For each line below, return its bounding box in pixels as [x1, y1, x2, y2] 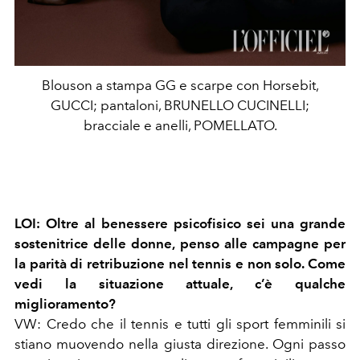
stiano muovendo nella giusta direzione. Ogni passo [14, 336, 346, 353]
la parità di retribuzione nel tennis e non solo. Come [14, 256, 346, 272]
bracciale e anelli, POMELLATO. [83, 117, 277, 134]
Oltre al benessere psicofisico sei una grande [40, 215, 346, 232]
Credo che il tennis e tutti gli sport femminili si [41, 316, 346, 333]
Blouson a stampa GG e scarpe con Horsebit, [41, 77, 319, 94]
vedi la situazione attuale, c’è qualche [14, 276, 346, 292]
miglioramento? [14, 296, 116, 313]
